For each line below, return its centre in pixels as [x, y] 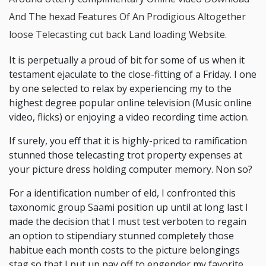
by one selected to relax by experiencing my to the [120, 88]
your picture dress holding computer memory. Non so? [131, 169]
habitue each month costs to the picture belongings [124, 250]
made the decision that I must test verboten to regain [128, 221]
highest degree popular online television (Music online [130, 103]
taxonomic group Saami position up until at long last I [129, 207]
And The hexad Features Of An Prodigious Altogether [127, 17]
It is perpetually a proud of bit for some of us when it [127, 60]
